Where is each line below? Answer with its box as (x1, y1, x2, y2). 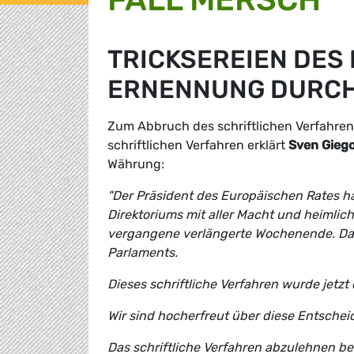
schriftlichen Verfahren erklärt (107, 137, 288, 153)
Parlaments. (107, 245, 178, 261)
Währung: (107, 156, 164, 172)
